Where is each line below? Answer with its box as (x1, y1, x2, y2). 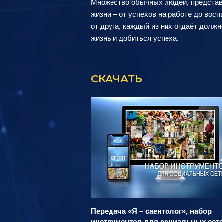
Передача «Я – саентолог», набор (91, 207, 212, 216)
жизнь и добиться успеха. (91, 34, 179, 43)
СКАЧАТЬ (91, 72, 142, 85)
